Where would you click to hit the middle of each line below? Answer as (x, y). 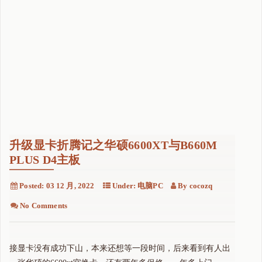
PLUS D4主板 (45, 159)
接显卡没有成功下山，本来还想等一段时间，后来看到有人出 (120, 249)
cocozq (201, 186)
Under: (124, 186)
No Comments (44, 206)
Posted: (32, 186)
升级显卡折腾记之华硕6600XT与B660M (113, 145)
